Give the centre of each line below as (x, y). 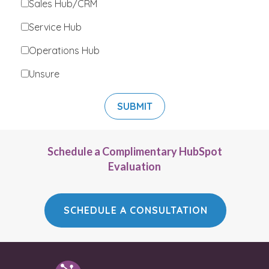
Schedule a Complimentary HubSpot (134, 152)
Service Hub (55, 27)
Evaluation (134, 167)
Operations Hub (64, 51)
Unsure (44, 74)
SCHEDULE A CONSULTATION (135, 210)
